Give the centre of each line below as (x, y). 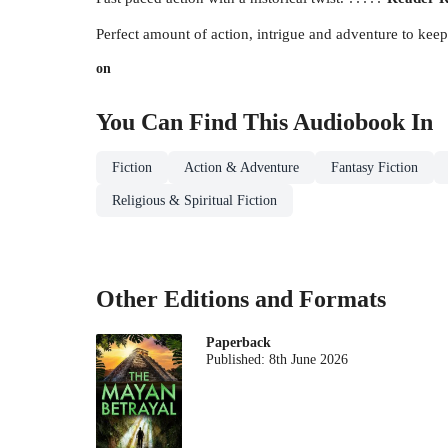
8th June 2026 (309, 359)
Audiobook (349, 122)
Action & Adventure (241, 168)
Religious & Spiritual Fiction (194, 201)
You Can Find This (194, 122)
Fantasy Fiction (374, 168)
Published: (238, 359)
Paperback (239, 342)
